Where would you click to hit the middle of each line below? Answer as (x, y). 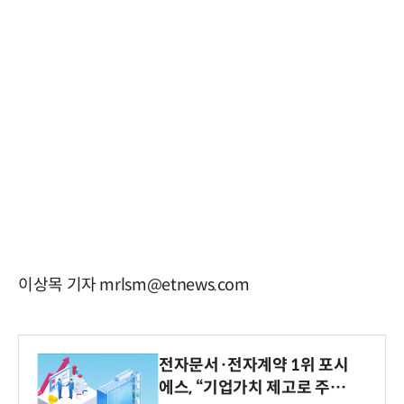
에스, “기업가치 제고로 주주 (252, 387)
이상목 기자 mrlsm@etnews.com (134, 285)
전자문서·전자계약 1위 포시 (254, 365)
